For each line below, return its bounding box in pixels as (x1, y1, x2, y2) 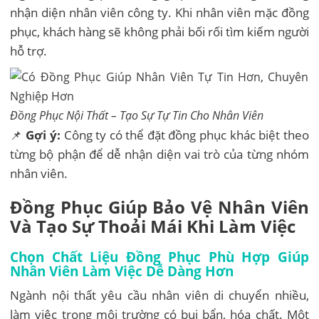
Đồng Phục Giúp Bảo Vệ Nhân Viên (10, 194, 309, 219)
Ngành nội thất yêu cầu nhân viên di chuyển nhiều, (10, 286, 309, 303)
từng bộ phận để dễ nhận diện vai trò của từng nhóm (10, 145, 309, 162)
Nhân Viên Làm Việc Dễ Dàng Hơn (10, 261, 234, 280)
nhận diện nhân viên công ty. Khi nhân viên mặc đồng (10, 4, 309, 21)
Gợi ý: (26, 126, 61, 143)
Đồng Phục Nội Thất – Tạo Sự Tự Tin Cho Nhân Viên (10, 107, 264, 123)
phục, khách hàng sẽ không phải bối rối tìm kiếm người (10, 23, 309, 40)
